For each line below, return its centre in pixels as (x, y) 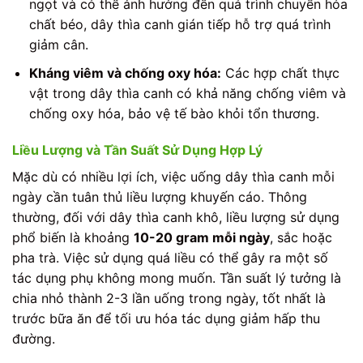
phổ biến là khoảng (73, 238)
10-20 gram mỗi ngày (202, 238)
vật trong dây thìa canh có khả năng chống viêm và (187, 93)
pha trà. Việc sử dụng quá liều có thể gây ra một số (170, 258)
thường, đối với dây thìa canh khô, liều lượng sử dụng (176, 218)
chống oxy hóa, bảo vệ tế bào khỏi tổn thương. (174, 113)
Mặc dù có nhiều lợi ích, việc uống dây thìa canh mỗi (173, 177)
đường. (34, 339)
